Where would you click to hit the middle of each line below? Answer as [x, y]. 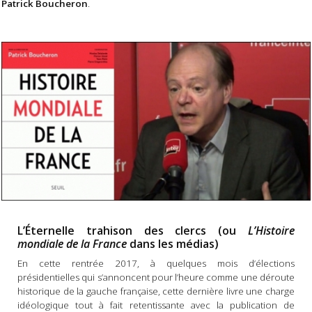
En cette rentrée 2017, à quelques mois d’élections [156, 263]
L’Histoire [272, 230]
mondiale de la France [72, 243]
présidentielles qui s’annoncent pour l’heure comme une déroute [156, 277]
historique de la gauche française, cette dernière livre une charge [156, 291]
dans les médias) [172, 243]
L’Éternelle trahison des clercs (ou [133, 230]
